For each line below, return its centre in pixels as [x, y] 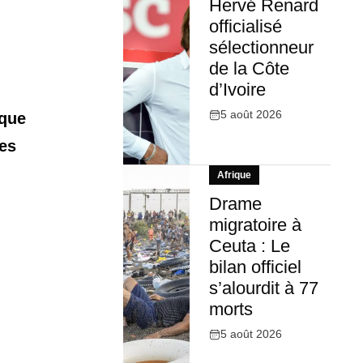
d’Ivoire [237, 90]
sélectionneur [261, 48]
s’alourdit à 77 [263, 288]
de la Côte [249, 69]
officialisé [245, 27]
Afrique [234, 175]
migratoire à [255, 225]
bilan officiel [255, 267]
